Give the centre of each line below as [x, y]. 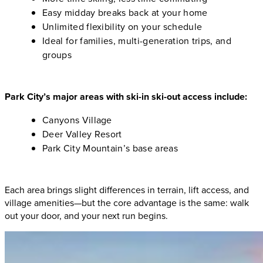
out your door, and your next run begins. [86, 216]
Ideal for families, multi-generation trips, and [137, 41]
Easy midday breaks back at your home [125, 13]
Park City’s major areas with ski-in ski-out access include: [126, 97]
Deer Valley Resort [82, 134]
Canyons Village [77, 120]
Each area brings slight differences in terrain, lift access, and [127, 190]
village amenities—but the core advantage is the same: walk [127, 203]
